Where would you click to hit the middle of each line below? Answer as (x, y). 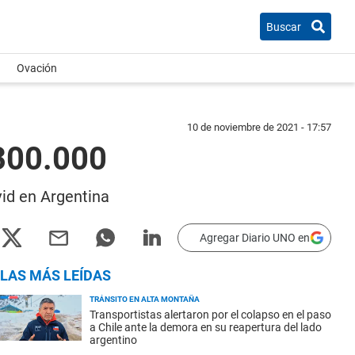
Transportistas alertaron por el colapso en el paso (210, 315)
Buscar (284, 27)
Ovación (37, 68)
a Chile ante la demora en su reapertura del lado (206, 327)
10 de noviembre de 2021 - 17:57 (259, 127)
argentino (113, 340)
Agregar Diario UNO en (255, 238)
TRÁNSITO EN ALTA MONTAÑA (145, 299)
